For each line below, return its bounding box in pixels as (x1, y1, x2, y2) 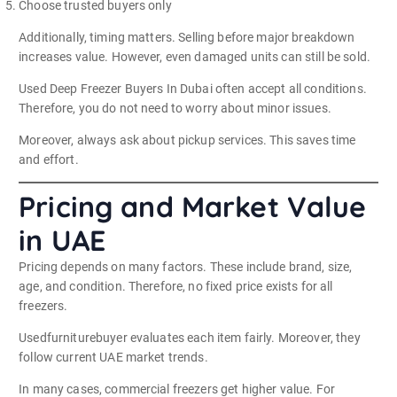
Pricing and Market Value (19, 189, 367, 225)
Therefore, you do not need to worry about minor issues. (19, 101, 331, 116)
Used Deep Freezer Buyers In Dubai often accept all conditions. (19, 82, 367, 97)
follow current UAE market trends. (19, 350, 208, 365)
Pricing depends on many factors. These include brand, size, (19, 260, 353, 275)
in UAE (19, 222, 105, 259)
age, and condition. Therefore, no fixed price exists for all (19, 279, 333, 294)
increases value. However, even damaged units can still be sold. (19, 49, 370, 64)
